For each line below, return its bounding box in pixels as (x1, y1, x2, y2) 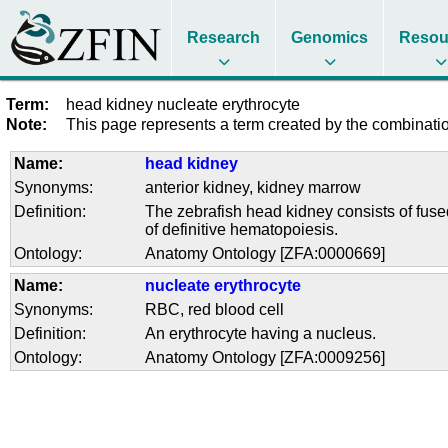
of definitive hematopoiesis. (145, 220, 339, 238)
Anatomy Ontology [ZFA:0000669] (145, 244, 386, 262)
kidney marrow (257, 178, 362, 196)
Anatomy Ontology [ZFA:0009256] (145, 349, 386, 367)
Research (187, 29, 261, 46)
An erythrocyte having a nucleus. (145, 325, 377, 343)
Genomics (291, 29, 369, 46)
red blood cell (188, 301, 285, 319)
